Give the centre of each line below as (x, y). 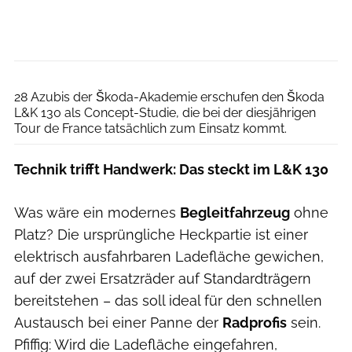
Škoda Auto (321, 69)
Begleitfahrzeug (235, 212)
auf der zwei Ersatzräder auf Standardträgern (163, 278)
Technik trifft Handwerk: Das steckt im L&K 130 (171, 169)
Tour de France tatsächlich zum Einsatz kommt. (150, 128)
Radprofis (255, 322)
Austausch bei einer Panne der (118, 322)
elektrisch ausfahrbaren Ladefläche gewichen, (169, 256)
